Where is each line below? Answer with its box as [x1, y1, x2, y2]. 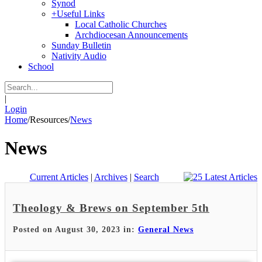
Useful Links [57, 9, 105, 19]
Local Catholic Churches [75, 19, 167, 29]
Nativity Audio [51, 51, 106, 61]
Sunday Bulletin [51, 40, 111, 50]
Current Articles [29, 171, 88, 182]
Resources [30, 115, 68, 125]
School [28, 61, 54, 71]
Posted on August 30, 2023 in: [13, 225, 138, 235]
